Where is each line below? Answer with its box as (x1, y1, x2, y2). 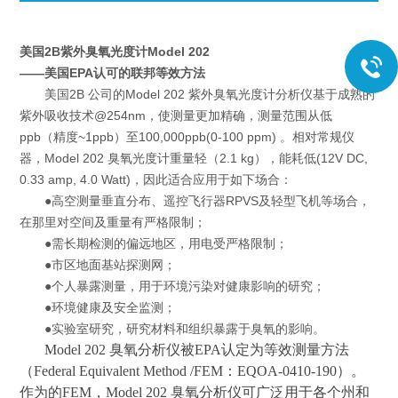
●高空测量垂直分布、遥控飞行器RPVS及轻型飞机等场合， (20, 194, 371, 208)
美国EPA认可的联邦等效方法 (44, 66, 206, 80)
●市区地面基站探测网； (20, 258, 177, 272)
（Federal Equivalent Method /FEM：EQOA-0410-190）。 (20, 363, 366, 378)
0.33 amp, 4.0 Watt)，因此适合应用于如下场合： (20, 172, 293, 187)
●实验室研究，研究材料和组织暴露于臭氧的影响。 (20, 322, 326, 336)
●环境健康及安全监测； (20, 300, 177, 314)
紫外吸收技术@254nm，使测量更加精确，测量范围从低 (20, 108, 333, 123)
